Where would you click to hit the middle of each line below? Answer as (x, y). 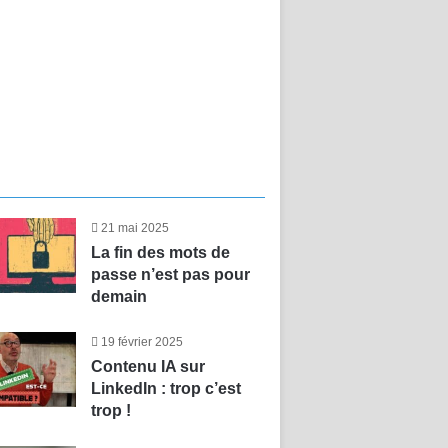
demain (118, 296)
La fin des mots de (160, 252)
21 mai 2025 (134, 228)
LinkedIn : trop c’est (165, 388)
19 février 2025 (141, 342)
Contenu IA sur (147, 366)
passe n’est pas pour (170, 274)
